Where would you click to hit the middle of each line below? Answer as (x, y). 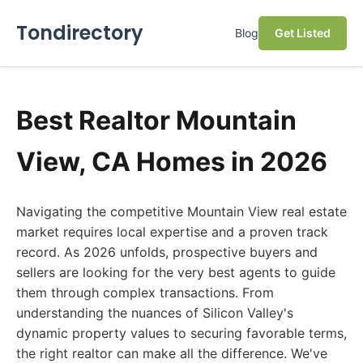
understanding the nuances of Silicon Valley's (155, 313)
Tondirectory (80, 33)
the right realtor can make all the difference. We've (172, 353)
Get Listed (303, 33)
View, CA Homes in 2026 (172, 162)
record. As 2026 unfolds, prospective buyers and (167, 252)
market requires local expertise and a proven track (172, 232)
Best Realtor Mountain (156, 120)
